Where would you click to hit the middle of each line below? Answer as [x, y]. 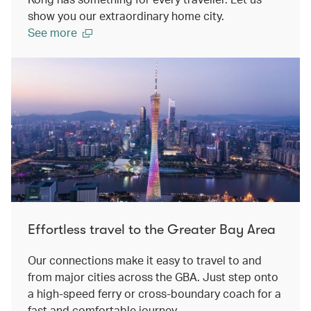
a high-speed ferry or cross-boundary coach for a [154, 293]
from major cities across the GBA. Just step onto [153, 277]
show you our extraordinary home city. [126, 16]
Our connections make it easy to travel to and [145, 260]
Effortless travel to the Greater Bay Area [152, 229]
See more [52, 32]
